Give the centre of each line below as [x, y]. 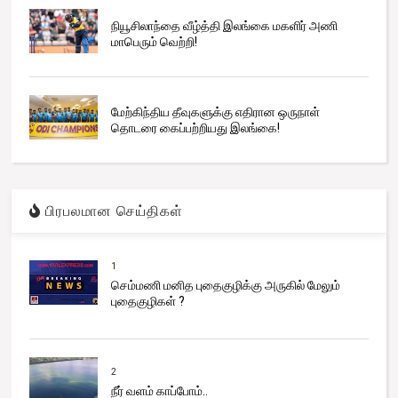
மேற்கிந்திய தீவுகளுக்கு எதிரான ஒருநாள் [215, 112]
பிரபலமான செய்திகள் [112, 211]
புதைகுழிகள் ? [147, 302]
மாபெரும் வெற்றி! [154, 42]
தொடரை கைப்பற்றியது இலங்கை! [195, 128]
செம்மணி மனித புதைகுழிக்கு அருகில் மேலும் [225, 286]
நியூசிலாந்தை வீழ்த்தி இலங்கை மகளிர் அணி [224, 26]
